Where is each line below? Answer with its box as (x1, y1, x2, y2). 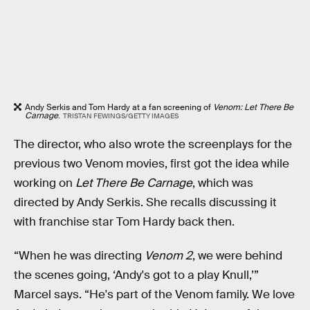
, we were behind (192, 248, 282, 264)
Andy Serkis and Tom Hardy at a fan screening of (25, 102, 213, 113)
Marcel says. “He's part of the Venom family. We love (14, 287, 295, 302)
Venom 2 (145, 248, 192, 264)
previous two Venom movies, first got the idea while (14, 156, 289, 171)
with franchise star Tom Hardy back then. (14, 214, 235, 229)
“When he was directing (14, 248, 145, 264)
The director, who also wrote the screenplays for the (14, 136, 292, 152)
